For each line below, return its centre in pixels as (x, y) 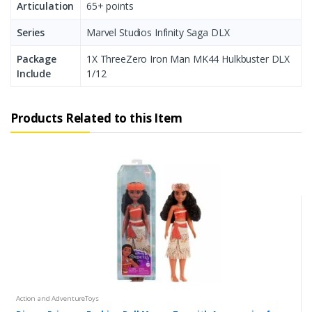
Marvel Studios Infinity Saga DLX (158, 33)
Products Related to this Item (96, 118)
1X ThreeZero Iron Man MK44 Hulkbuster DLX (188, 59)
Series (31, 33)
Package (37, 59)
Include (34, 74)
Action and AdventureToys (57, 299)
